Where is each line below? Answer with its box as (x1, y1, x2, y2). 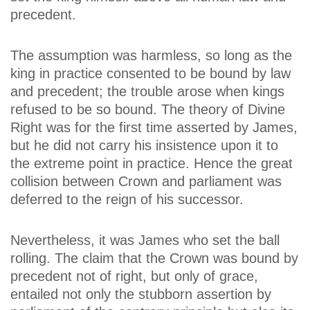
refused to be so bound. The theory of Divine (10, 102, 285, 118)
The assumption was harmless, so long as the (10, 48, 292, 64)
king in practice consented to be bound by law (10, 66, 291, 82)
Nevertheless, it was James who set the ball (10, 232, 280, 248)
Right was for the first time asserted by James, (10, 120, 298, 136)
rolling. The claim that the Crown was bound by (10, 250, 298, 266)
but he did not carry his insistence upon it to (10, 138, 278, 154)
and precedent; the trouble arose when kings (10, 84, 284, 100)
